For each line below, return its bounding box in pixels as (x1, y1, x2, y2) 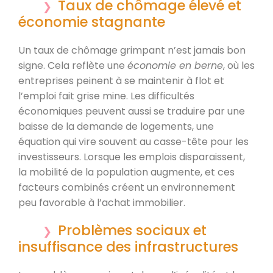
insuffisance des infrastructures (18, 236, 238, 257)
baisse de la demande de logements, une (18, 119, 214, 133)
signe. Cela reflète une (18, 58, 127, 73)
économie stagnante (18, 12, 165, 32)
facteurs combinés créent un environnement (18, 180, 235, 194)
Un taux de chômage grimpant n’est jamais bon (18, 43, 246, 57)
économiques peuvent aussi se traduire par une (18, 104, 245, 118)
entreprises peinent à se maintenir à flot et (18, 73, 224, 88)
